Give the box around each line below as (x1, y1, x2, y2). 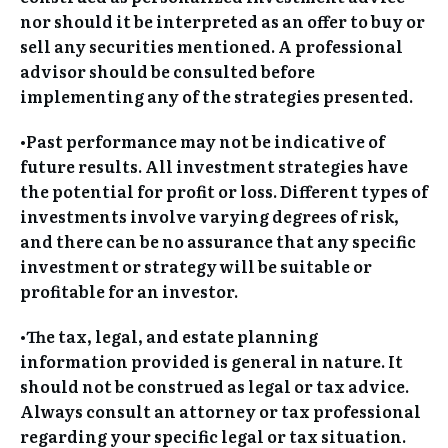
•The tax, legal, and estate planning (20, 323, 318, 348)
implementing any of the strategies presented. (20, 83, 413, 108)
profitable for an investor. (20, 278, 238, 303)
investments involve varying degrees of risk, (20, 203, 399, 228)
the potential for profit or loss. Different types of (20, 178, 428, 203)
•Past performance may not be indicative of (20, 128, 385, 153)
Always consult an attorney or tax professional (20, 398, 421, 423)
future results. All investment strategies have (20, 153, 408, 178)
